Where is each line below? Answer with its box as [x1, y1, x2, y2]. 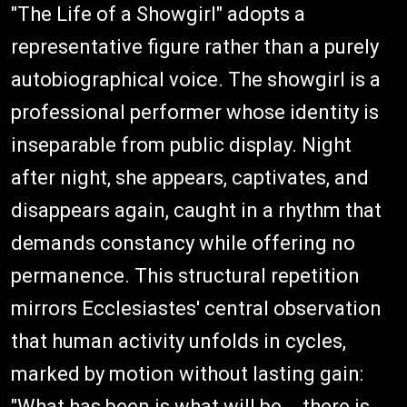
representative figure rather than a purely [11, 35, 379, 59]
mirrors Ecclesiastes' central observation [11, 297, 382, 321]
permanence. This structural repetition [11, 264, 360, 288]
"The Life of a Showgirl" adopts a [11, 3, 305, 26]
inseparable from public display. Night [11, 134, 352, 157]
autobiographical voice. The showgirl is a [11, 68, 381, 92]
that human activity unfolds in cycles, [11, 330, 346, 353]
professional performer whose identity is [11, 101, 379, 124]
